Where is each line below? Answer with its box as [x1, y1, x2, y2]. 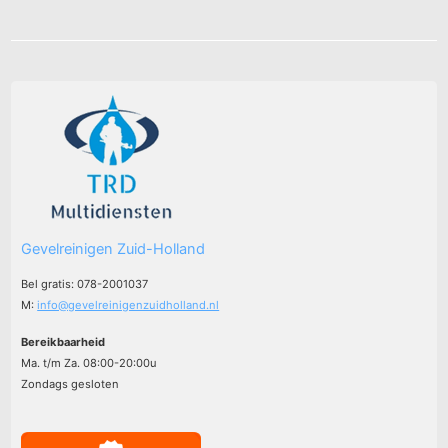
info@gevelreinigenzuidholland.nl [37, 297, 220, 312]
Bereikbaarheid [21, 334, 106, 349]
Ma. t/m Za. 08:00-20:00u [21, 355, 158, 370]
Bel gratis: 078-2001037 [21, 276, 149, 291]
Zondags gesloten [21, 376, 120, 391]
